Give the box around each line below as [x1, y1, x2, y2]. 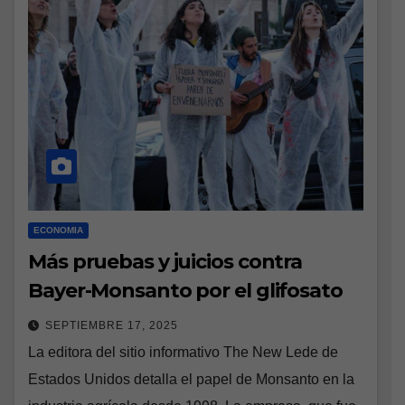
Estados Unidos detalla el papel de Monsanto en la [28, 372, 354, 388]
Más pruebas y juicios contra [28, 250, 303, 275]
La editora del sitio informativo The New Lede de [28, 344, 338, 361]
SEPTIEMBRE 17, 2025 [45, 319, 178, 333]
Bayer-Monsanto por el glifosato [28, 278, 343, 304]
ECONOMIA [33, 225, 83, 236]
